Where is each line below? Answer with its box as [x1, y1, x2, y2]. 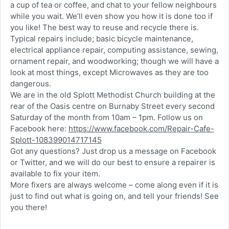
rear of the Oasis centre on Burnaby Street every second [10, 101, 215, 111]
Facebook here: [10, 124, 68, 133]
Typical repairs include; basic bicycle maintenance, [10, 34, 193, 43]
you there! [10, 202, 47, 212]
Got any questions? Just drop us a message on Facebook [10, 146, 216, 156]
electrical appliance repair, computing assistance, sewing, [10, 45, 218, 55]
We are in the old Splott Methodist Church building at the [10, 90, 215, 100]
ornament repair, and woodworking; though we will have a [10, 56, 219, 66]
